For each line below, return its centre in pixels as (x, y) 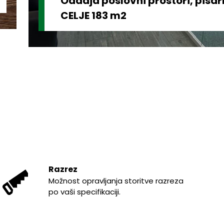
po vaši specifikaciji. (85, 191)
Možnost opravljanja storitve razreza (116, 180)
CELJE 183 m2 (94, 16)
